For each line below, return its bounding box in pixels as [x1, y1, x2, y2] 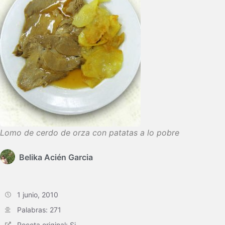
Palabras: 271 [17, 205, 61, 214]
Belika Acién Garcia [19, 152, 93, 162]
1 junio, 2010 [17, 190, 58, 199]
